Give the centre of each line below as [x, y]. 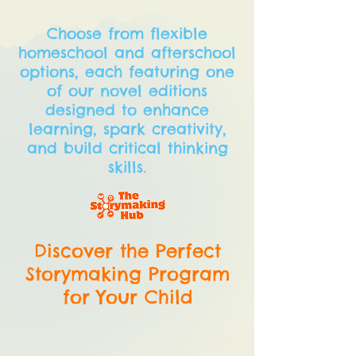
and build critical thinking [127, 148]
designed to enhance [127, 110]
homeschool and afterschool [127, 52]
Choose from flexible [127, 33]
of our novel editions [127, 91]
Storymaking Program [127, 274]
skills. [127, 167]
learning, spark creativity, [127, 129]
